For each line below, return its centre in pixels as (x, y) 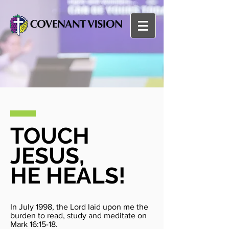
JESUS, (47, 156)
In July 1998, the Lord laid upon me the (79, 207)
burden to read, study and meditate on (78, 215)
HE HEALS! (68, 176)
